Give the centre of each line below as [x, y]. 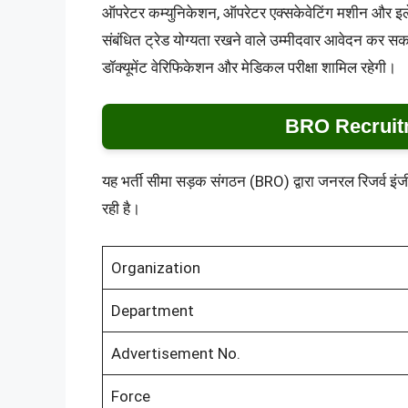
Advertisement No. [175, 353]
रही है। [121, 209]
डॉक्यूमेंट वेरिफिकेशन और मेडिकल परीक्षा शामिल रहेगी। [249, 67]
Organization [155, 267]
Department [152, 310]
